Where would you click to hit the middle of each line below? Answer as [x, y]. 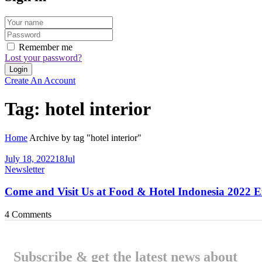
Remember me [46, 47]
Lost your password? [43, 57]
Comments [30, 214]
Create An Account [40, 80]
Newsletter [25, 169]
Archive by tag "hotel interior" [85, 137]
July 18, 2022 [30, 158]
